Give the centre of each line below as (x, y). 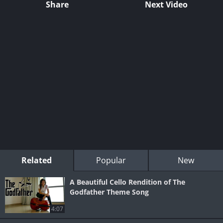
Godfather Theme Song (109, 192)
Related (37, 161)
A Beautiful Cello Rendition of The (127, 182)
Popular (111, 161)
